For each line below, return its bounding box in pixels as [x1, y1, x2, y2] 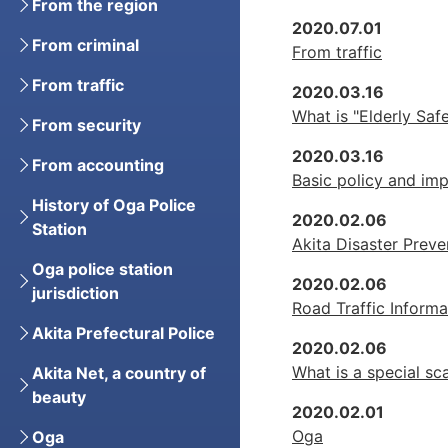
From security [32, 115, 141, 135]
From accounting [32, 155, 164, 175]
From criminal [32, 35, 139, 55]
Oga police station [32, 259, 173, 279]
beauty [32, 387, 86, 407]
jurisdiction [32, 283, 119, 303]
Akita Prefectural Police [32, 323, 215, 343]
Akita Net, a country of [32, 363, 206, 383]
